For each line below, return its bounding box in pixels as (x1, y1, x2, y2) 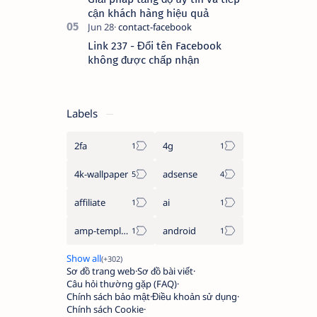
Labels (67, 105, 100, 120)
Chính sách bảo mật (67, 289, 150, 303)
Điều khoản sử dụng (152, 289, 237, 303)
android (163, 224, 196, 237)
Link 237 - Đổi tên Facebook (88, 39, 221, 52)
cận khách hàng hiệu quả (88, 6, 209, 20)
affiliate (74, 195, 105, 209)
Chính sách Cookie (67, 302, 144, 316)
